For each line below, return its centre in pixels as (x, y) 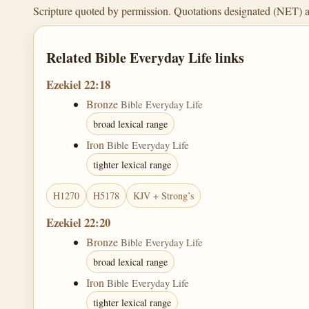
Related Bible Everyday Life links (145, 58)
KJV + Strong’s (163, 195)
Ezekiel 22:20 (78, 223)
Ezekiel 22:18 (78, 85)
